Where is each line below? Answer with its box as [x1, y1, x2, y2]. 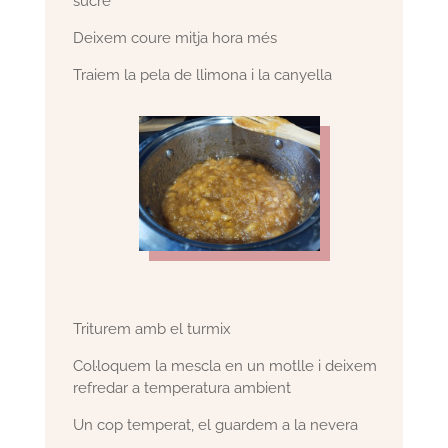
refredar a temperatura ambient [73, 379, 292, 398]
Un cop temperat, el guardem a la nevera [73, 416, 359, 435]
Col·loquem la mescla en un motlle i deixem [73, 357, 378, 376]
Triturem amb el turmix [73, 320, 232, 339]
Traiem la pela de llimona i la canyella [73, 65, 333, 84]
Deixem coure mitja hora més [73, 28, 278, 47]
